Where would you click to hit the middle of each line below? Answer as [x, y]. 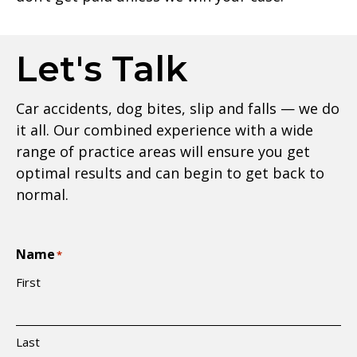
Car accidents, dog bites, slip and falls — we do [178, 108]
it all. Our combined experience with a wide [165, 129]
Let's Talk [102, 68]
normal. [42, 194]
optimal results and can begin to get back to [170, 173]
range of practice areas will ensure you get [163, 151]
